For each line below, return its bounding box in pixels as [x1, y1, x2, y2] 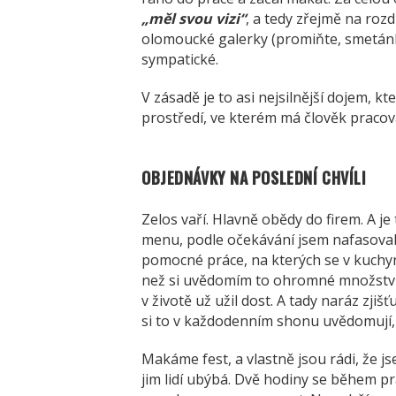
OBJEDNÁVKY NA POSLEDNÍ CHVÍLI [141, 165, 367, 189]
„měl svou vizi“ [141, 8, 246, 28]
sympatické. [141, 49, 218, 69]
